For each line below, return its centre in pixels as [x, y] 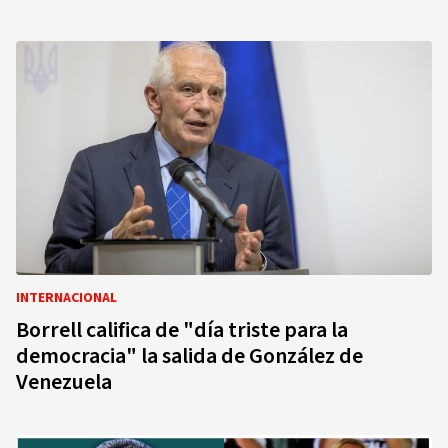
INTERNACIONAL [66, 298]
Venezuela [64, 382]
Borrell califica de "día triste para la [182, 330]
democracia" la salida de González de [189, 356]
